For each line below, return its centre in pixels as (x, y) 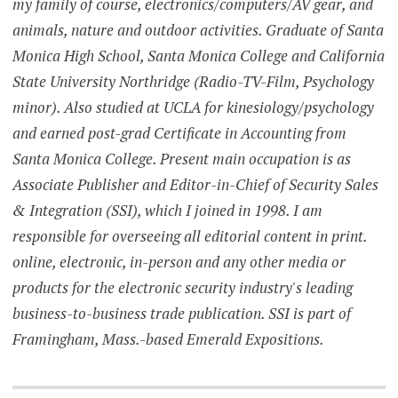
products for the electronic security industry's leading (182, 287)
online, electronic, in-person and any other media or (179, 261)
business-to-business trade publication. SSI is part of (181, 313)
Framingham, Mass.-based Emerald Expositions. (168, 338)
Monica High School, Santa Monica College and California (198, 55)
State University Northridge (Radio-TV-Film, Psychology (193, 81)
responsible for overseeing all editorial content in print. (189, 235)
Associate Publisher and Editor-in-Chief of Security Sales (195, 184)
